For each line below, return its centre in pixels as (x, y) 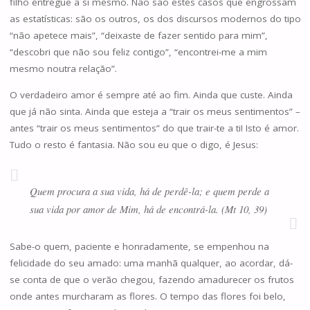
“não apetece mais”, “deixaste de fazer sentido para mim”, (138, 36)
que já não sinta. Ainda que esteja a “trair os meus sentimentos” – (155, 111)
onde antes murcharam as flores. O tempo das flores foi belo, (147, 297)
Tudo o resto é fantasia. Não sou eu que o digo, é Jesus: (134, 144)
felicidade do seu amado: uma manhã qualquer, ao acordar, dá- (151, 263)
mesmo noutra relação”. (63, 69)
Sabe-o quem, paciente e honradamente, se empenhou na (139, 247)
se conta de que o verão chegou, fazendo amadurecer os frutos (152, 280)
